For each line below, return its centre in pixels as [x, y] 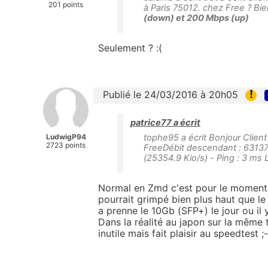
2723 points [66, 145]
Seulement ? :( [130, 48]
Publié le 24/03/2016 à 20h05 [170, 94]
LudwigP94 [66, 136]
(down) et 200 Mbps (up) [196, 18]
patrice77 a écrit [165, 122]
